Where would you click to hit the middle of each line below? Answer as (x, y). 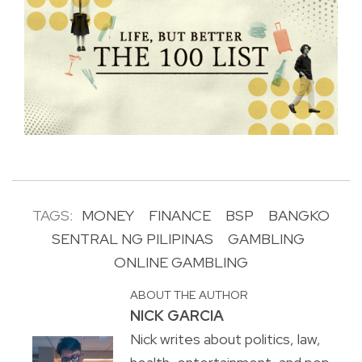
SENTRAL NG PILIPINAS (133, 239)
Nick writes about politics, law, (225, 339)
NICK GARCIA (177, 316)
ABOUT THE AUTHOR (189, 295)
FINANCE (180, 216)
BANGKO (299, 216)
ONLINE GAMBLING (181, 263)
